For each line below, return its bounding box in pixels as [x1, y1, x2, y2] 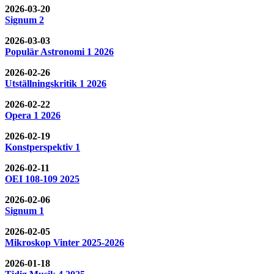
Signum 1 [5, 205, 44, 216]
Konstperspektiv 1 [5, 141, 80, 152]
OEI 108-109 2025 [5, 173, 80, 184]
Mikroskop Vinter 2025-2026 [5, 237, 124, 248]
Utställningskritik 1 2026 [5, 78, 106, 89]
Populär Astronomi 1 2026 [5, 46, 114, 57]
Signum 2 [5, 14, 44, 25]
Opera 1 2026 [5, 109, 61, 120]
